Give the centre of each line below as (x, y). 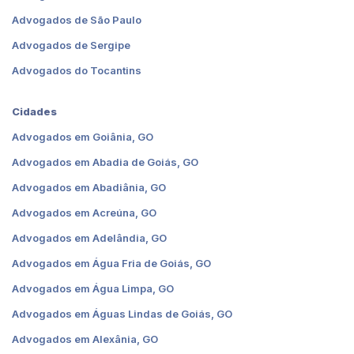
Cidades (34, 111)
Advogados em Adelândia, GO (89, 237)
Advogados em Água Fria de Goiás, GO (111, 263)
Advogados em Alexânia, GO (85, 339)
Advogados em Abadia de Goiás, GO (105, 162)
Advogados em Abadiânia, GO (89, 187)
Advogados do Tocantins (77, 70)
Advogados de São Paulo (77, 19)
